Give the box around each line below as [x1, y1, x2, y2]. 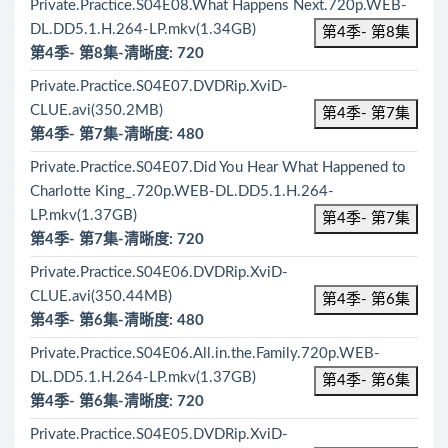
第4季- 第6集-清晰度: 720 [30, 394, 204, 409]
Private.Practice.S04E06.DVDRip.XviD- [30, 265, 288, 280]
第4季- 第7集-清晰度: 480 [30, 127, 204, 142]
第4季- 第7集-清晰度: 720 [30, 232, 204, 247]
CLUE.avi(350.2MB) [30, 103, 163, 118]
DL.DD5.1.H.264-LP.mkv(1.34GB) [30, 22, 256, 37]
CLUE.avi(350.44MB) [30, 289, 172, 304]
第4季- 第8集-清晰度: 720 [30, 46, 204, 61]
